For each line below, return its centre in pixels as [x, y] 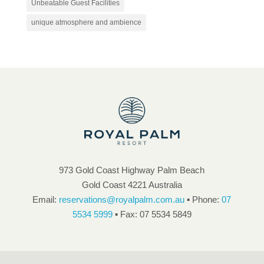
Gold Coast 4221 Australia [132, 184]
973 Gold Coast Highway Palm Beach [132, 170]
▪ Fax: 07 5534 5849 [152, 214]
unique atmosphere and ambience [86, 22]
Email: [46, 199]
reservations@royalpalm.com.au [122, 199]
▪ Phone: [203, 199]
